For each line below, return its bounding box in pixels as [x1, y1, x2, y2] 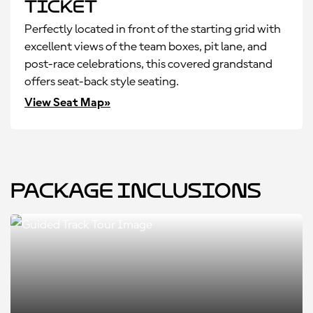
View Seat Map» [24, 96, 110, 109]
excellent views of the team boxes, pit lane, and [24, 41, 267, 53]
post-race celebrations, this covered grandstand [24, 58, 272, 71]
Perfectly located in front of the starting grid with [24, 23, 281, 36]
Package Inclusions [10, 178, 261, 203]
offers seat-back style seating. [24, 75, 179, 88]
